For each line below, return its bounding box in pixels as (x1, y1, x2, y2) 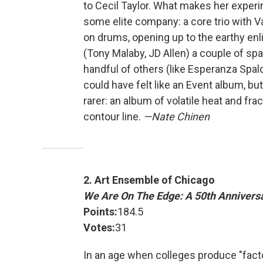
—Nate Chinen (143, 110, 210, 123)
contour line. (83, 110, 143, 123)
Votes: (83, 221, 115, 234)
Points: (83, 205, 117, 218)
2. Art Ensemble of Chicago (83, 174, 215, 187)
